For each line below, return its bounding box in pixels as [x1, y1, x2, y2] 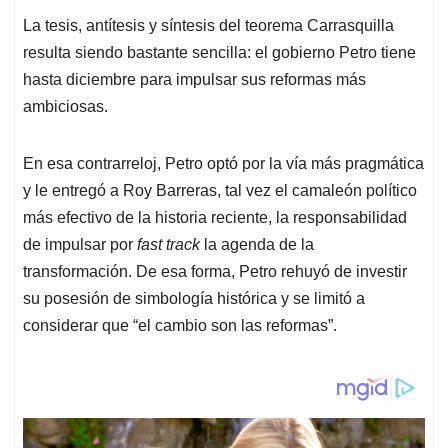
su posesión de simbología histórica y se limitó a [23, 290, 365, 308]
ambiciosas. [23, 98, 108, 116]
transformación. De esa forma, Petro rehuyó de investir [23, 263, 407, 281]
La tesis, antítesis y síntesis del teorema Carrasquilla [23, 17, 394, 35]
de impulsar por [23, 236, 137, 254]
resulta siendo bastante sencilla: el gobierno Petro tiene [23, 44, 416, 62]
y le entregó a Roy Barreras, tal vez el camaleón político [23, 182, 417, 200]
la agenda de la [200, 236, 314, 254]
